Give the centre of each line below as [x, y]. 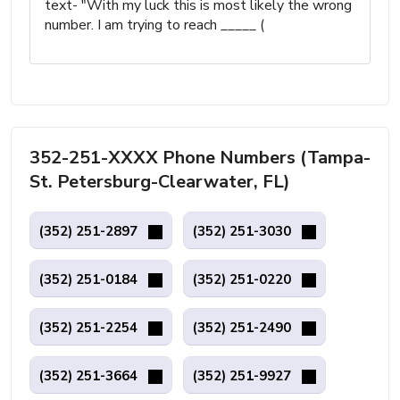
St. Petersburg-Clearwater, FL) [160, 182]
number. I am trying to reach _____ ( [154, 25]
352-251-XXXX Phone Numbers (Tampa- [200, 158]
